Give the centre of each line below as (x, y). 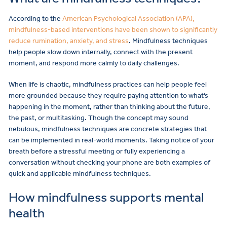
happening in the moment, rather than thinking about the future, (109, 107)
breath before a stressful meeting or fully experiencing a (97, 151)
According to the (35, 19)
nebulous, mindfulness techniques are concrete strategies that (108, 129)
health (27, 213)
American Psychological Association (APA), (128, 19)
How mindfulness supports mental (106, 197)
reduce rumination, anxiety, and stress (69, 41)
